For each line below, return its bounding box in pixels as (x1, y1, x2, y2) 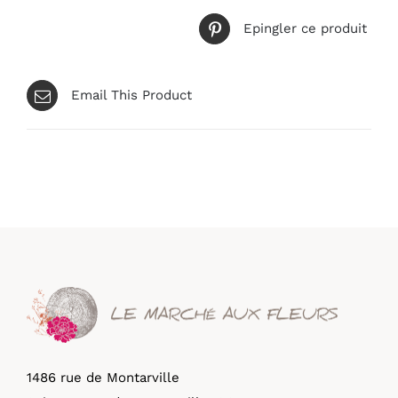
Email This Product (71, 87, 192, 104)
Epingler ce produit (243, 20, 367, 37)
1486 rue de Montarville (27, 370, 179, 386)
